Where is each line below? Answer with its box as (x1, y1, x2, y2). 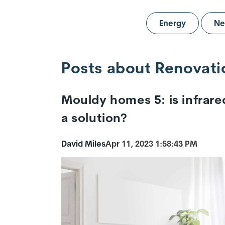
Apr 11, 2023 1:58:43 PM (105, 138, 197, 149)
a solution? (61, 110, 128, 126)
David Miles (61, 138, 105, 149)
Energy (159, 18, 186, 29)
